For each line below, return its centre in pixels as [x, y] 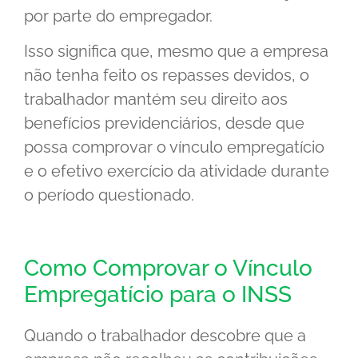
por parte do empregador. [118, 16]
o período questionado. [109, 195]
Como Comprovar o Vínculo [168, 268]
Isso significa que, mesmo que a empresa [176, 52]
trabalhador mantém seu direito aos [156, 99]
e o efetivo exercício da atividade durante [177, 171]
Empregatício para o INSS [158, 295]
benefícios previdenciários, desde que [164, 123]
